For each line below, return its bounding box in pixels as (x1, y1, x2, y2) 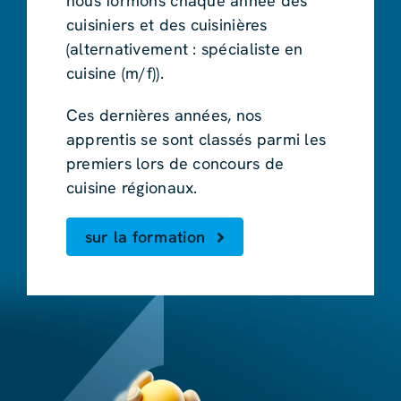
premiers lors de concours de (65, 153, 285, 175)
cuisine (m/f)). (65, 63, 164, 84)
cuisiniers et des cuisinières (65, 14, 268, 36)
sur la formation (84, 226, 206, 248)
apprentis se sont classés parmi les (65, 129, 327, 150)
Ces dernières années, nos (65, 105, 262, 126)
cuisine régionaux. (65, 177, 198, 199)
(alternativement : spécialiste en (65, 38, 303, 60)
